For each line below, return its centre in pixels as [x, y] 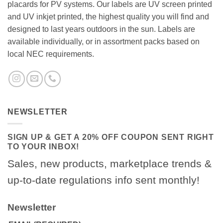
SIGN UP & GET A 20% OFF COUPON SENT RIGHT [111, 137]
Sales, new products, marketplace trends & [110, 164]
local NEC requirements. [51, 54]
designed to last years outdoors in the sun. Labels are [101, 29]
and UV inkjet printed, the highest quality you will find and [108, 16]
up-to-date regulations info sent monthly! [104, 180]
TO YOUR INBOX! [44, 147]
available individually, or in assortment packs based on [104, 41]
